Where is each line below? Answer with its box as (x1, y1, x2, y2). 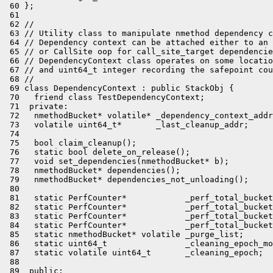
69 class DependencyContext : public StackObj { (5, 83, 234, 93)
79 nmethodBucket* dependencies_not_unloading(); (5, 175, 249, 184)
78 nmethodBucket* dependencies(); (5, 166, 180, 175)
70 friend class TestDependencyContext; (5, 93, 205, 102)
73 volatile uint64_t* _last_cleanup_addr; (5, 120, 249, 129)
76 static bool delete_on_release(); (5, 147, 190, 157)
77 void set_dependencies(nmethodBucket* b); (5, 157, 229, 166)
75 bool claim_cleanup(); (5, 138, 136, 147)
